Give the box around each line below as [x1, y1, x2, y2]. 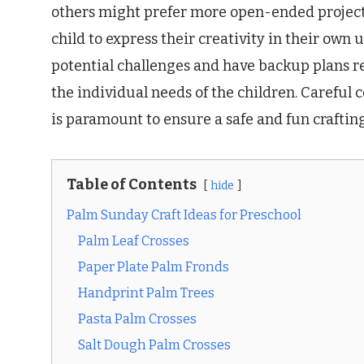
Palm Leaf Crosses [78, 233, 189, 249]
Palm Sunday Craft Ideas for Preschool [67, 207, 301, 223]
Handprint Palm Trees [78, 285, 214, 301]
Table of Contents [67, 175, 197, 194]
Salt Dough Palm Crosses [78, 337, 231, 353]
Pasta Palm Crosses [78, 311, 197, 327]
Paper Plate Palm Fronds [78, 259, 229, 275]
